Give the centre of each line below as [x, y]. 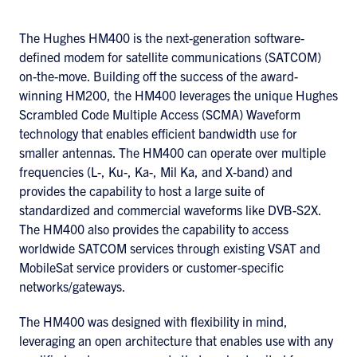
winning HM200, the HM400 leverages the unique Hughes [178, 95]
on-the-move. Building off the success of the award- [159, 76]
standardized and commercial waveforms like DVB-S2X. [170, 210]
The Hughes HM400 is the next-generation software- [162, 37]
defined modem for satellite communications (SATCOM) [170, 57]
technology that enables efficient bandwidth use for [158, 133]
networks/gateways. [73, 286]
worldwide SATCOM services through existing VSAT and [170, 248]
